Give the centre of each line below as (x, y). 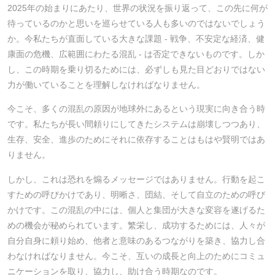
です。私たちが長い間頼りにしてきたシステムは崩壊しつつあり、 (136, 124)
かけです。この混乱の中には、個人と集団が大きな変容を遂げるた (136, 210)
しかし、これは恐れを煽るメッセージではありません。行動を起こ (136, 179)
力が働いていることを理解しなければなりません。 (106, 84)
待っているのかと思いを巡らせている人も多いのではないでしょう (136, 23)
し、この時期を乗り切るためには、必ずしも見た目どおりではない (136, 69)
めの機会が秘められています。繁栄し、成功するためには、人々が (136, 225)
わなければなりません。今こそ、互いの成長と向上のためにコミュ (136, 256)
